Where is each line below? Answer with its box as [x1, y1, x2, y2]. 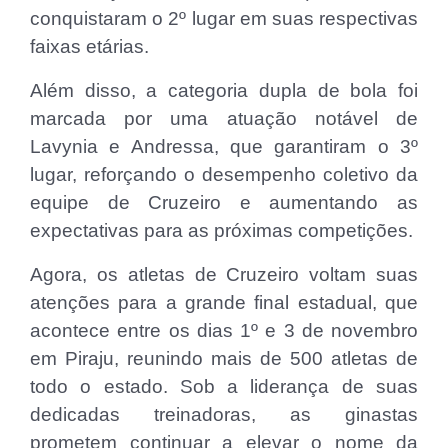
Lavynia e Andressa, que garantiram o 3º [30, 135, 418, 157]
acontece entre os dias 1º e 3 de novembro [30, 319, 418, 341]
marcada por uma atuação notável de [30, 107, 418, 129]
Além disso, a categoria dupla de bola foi [30, 79, 418, 101]
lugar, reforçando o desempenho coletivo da [30, 163, 418, 185]
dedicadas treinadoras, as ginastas [30, 403, 418, 425]
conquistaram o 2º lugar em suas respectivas [30, 7, 418, 29]
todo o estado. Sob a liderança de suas [30, 375, 418, 397]
